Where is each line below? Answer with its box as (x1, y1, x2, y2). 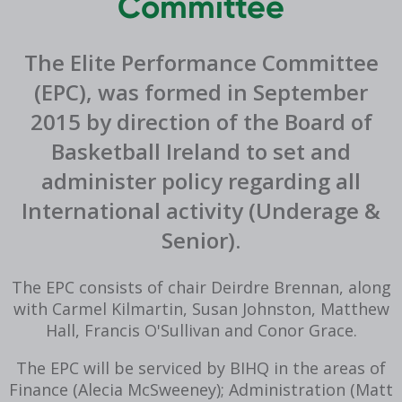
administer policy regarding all (41, 165, 361, 196)
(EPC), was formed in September (34, 76, 368, 107)
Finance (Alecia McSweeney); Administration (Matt (9, 378, 393, 400)
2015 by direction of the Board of (30, 106, 372, 136)
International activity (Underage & (22, 195, 380, 225)
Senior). (162, 224, 240, 255)
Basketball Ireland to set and (51, 135, 351, 166)
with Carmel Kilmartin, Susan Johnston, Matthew (13, 297, 389, 319)
